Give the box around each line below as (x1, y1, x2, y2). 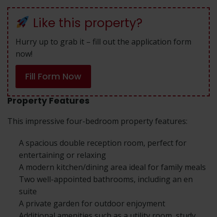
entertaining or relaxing (19, 149, 106, 160)
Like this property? (29, 14, 142, 31)
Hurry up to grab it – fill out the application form (15, 36, 191, 47)
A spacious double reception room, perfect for (19, 137, 186, 148)
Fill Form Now (25, 70, 81, 82)
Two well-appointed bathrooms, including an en (19, 173, 193, 185)
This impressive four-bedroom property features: (7, 115, 187, 126)
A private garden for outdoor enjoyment (19, 198, 165, 209)
